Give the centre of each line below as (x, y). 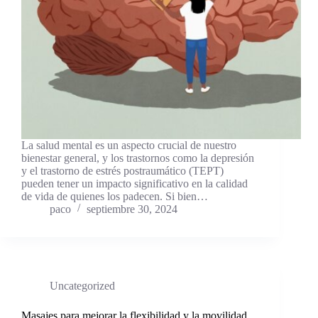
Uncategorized (82, 285)
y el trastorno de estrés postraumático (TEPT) (122, 170)
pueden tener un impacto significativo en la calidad (135, 183)
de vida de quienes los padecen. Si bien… (115, 196)
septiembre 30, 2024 (132, 209)
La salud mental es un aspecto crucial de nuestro (129, 145)
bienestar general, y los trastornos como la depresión (138, 158)
